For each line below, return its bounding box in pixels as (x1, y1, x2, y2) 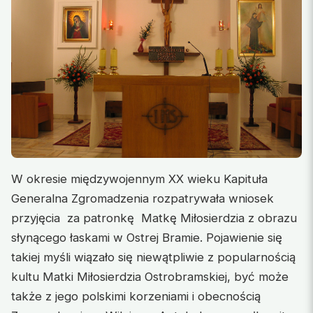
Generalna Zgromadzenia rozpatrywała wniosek (11, 191, 274, 206)
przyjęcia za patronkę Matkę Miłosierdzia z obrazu (11, 211, 297, 226)
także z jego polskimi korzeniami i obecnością (11, 289, 261, 304)
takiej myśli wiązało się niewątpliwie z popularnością (11, 250, 296, 265)
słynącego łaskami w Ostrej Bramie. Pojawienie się (11, 231, 282, 245)
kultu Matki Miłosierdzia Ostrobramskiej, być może (11, 270, 289, 284)
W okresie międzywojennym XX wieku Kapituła (11, 172, 268, 187)
